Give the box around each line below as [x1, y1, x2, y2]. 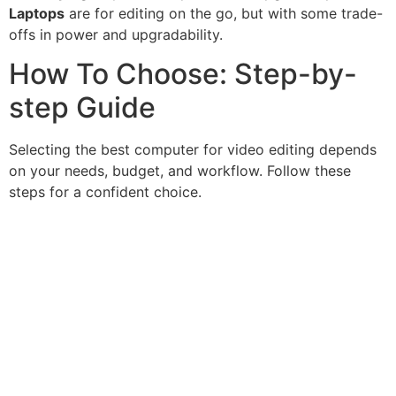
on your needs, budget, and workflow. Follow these [9, 161, 351, 179]
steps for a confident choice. [9, 182, 202, 201]
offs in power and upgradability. [9, 25, 223, 43]
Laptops [9, 4, 65, 22]
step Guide [9, 89, 156, 125]
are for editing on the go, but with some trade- [65, 4, 383, 22]
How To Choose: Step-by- [9, 56, 357, 91]
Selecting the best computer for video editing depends [9, 140, 377, 158]
